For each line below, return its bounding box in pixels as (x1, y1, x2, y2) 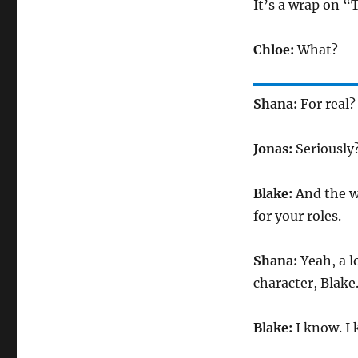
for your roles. (253, 208, 341, 224)
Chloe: (253, 42, 297, 58)
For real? (300, 96, 356, 112)
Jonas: (253, 141, 296, 157)
